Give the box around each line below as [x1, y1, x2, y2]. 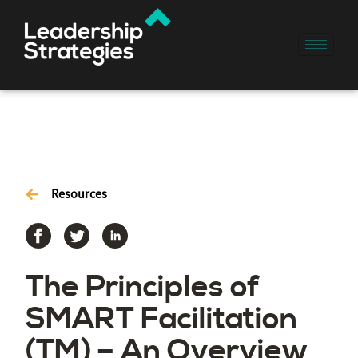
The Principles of [26, 268, 260, 306]
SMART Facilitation [26, 300, 297, 338]
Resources [51, 185, 107, 202]
